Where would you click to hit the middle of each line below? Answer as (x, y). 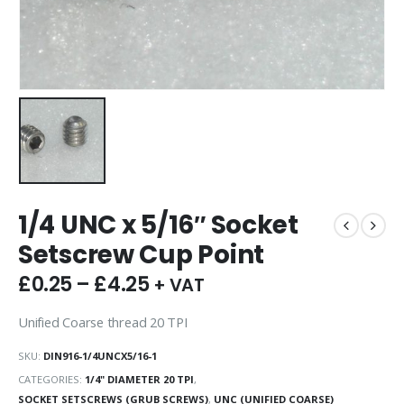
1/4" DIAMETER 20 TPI (139, 379)
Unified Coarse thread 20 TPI (103, 322)
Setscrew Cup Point (141, 255)
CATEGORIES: (51, 379)
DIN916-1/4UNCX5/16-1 (100, 355)
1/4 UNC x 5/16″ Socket (158, 225)
